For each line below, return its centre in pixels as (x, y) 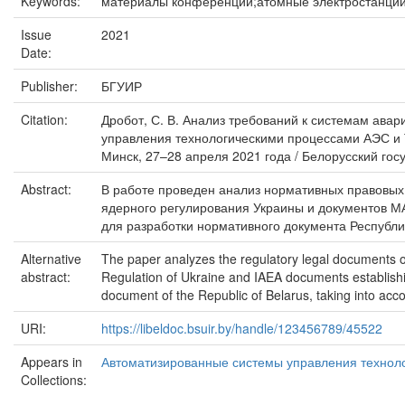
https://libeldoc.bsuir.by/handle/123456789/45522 (242, 328)
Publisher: (51, 86)
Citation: (46, 119)
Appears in (52, 362)
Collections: (54, 380)
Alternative (51, 259)
